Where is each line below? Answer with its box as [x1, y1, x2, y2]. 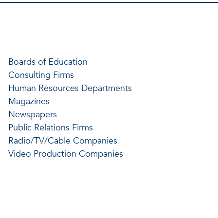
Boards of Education [8, 55, 88, 68]
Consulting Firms [8, 69, 74, 81]
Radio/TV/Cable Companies [8, 134, 117, 147]
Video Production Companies [8, 147, 123, 160]
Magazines [8, 95, 50, 108]
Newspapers [8, 108, 57, 121]
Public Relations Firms [8, 121, 93, 134]
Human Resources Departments [8, 82, 132, 94]
